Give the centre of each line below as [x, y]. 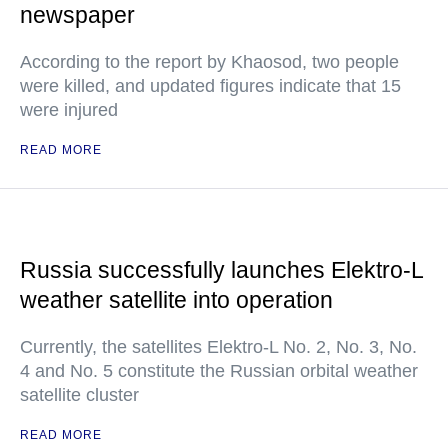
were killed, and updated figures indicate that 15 [210, 86]
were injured [69, 110]
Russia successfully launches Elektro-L [221, 270]
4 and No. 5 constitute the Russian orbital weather [219, 371]
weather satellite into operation [176, 300]
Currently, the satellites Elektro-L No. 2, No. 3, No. [218, 347]
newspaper [77, 15]
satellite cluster [79, 395]
